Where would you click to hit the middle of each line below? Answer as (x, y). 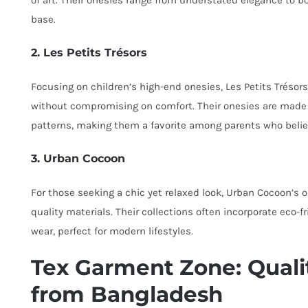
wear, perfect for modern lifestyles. (112, 231)
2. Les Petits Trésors (89, 53)
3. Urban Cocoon (78, 159)
